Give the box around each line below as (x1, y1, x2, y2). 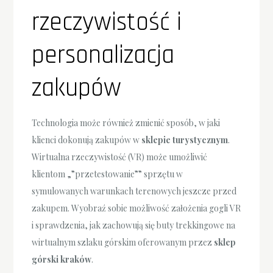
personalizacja (32, 38, 175, 72)
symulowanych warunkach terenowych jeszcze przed (32, 185, 237, 197)
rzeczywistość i (32, 5, 182, 39)
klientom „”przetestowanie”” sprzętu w (32, 168, 183, 180)
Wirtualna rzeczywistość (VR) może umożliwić (32, 151, 208, 163)
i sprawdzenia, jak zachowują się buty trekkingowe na (32, 219, 236, 231)
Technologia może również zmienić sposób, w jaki (32, 116, 221, 129)
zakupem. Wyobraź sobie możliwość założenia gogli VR (32, 202, 241, 214)
